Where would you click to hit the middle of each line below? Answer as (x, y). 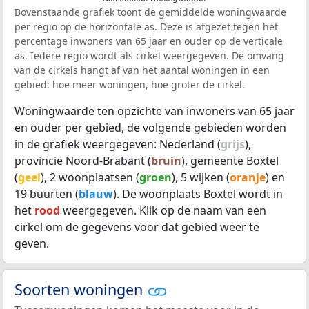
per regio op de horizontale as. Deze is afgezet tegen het (146, 26)
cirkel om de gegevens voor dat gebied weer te (137, 227)
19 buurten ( (47, 193)
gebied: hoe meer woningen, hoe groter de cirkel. (130, 84)
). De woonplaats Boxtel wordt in (198, 193)
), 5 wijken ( (201, 177)
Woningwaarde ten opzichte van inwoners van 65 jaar (154, 111)
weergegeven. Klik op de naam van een (163, 210)
